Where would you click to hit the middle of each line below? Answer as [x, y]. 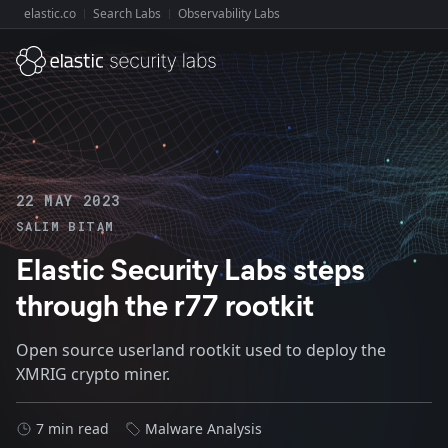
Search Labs [127, 13]
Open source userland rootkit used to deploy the [201, 350]
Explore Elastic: [58, 23]
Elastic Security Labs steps [190, 268]
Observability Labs [229, 13]
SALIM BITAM [65, 226]
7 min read [72, 428]
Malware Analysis [203, 428]
